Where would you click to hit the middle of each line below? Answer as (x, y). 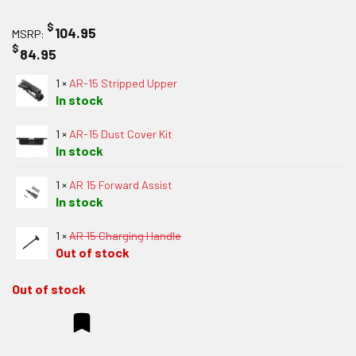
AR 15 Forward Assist (121, 184)
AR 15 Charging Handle (125, 235)
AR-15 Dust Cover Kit (121, 133)
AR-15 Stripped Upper (123, 83)
